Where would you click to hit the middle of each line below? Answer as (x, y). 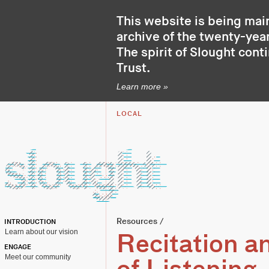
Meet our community (38, 257)
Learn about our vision (41, 232)
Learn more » (142, 86)
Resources (137, 221)
